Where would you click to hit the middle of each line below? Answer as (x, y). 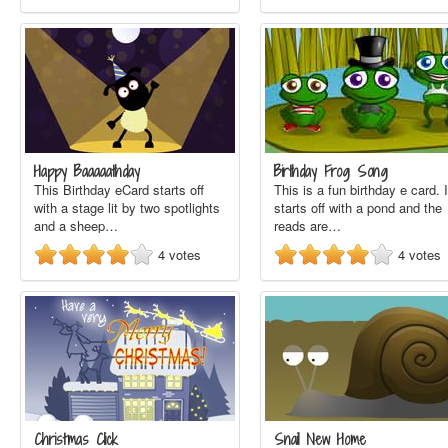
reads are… (307, 225)
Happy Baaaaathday (87, 171)
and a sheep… (76, 225)
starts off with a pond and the (358, 207)
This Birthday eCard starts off (119, 189)
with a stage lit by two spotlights (127, 207)
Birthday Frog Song (331, 171)
